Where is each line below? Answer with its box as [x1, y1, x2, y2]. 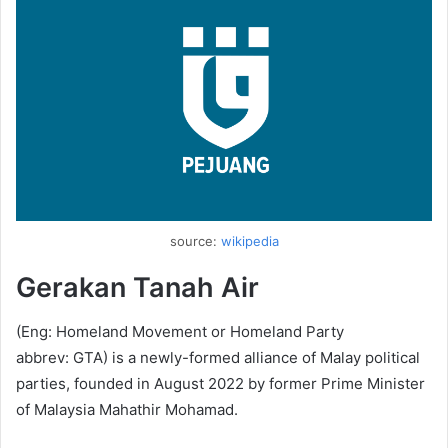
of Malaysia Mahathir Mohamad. [16, 400, 238, 420]
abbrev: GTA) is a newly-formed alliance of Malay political [16, 348, 420, 368]
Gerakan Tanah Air [16, 270, 259, 304]
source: [169, 232, 221, 249]
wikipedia [220, 232, 279, 249]
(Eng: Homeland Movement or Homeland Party [16, 322, 344, 342]
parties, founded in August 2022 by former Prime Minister [16, 374, 425, 394]
